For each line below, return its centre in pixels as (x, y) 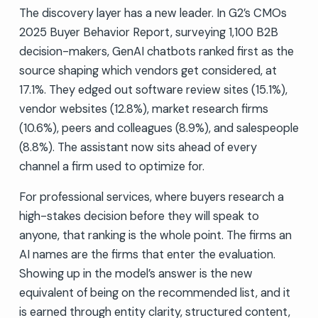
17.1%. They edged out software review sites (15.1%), (153, 89)
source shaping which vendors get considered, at (148, 70)
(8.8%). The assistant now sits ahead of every (138, 147)
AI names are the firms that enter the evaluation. (147, 254)
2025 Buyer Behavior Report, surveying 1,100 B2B (148, 32)
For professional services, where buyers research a (151, 197)
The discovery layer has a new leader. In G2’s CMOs (153, 13)
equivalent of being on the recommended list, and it (154, 292)
